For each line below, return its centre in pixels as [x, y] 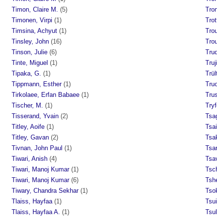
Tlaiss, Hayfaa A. [36, 212]
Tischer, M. [27, 105]
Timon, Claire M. [35, 9]
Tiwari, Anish [30, 158]
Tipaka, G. [26, 73]
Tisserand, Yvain [35, 116]
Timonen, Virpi [32, 20]
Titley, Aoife [28, 126]
